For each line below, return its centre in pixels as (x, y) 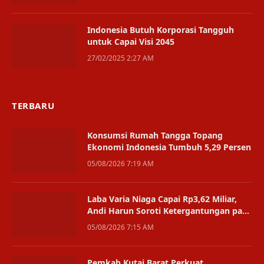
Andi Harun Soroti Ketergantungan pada (170, 210)
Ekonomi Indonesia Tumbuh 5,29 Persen (169, 147)
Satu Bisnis (109, 222)
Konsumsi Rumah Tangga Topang (155, 135)
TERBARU (33, 105)
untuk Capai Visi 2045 (131, 41)
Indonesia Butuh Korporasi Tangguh (161, 29)
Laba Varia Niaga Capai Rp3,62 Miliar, (162, 199)
